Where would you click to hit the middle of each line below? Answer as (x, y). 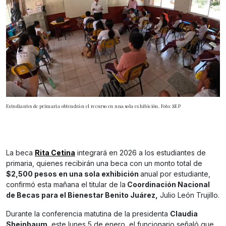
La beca (20, 153)
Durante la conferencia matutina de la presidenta (88, 214)
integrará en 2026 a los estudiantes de (140, 153)
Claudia (184, 214)
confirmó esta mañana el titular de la (66, 185)
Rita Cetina (55, 153)
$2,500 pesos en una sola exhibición (73, 174)
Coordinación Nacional (168, 185)
